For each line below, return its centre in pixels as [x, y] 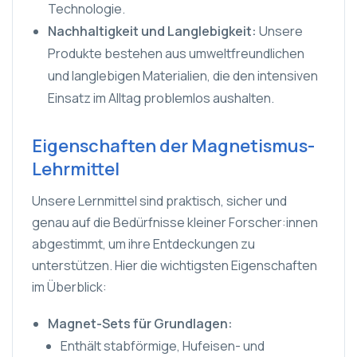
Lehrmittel [76, 169]
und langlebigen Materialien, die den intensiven [183, 76]
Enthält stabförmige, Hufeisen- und [163, 346]
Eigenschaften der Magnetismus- [173, 146]
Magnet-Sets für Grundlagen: [140, 324]
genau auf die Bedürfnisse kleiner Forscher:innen [175, 222]
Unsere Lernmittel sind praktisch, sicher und [159, 201]
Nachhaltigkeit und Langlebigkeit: [153, 31]
